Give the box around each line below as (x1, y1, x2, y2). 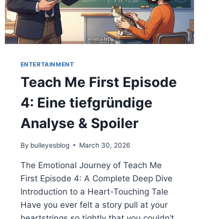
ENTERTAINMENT (20, 61, 74, 68)
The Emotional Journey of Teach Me (20, 160, 162, 170)
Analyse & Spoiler (20, 115, 138, 132)
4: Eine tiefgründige (20, 94, 153, 111)
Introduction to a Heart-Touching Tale (20, 186, 168, 197)
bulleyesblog (30, 141, 69, 149)
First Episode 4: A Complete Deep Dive (20, 173, 173, 183)
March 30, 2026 (79, 141, 130, 149)
